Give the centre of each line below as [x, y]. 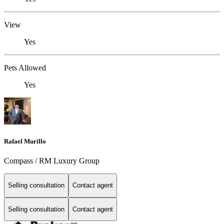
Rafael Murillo [25, 141]
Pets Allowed [25, 67]
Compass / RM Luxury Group [52, 161]
